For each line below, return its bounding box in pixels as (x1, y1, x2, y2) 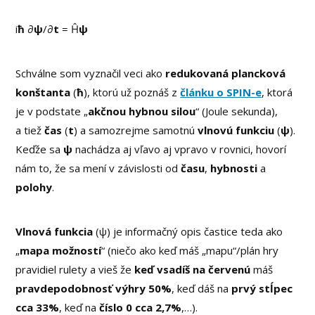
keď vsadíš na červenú (131, 262, 251, 277)
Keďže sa (15, 142, 64, 157)
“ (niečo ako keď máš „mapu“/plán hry (101, 243, 279, 258)
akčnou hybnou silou (88, 104, 196, 119)
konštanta (15, 85, 71, 100)
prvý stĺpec (231, 281, 293, 296)
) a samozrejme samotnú (74, 123, 198, 138)
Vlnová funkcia (15, 224, 94, 239)
